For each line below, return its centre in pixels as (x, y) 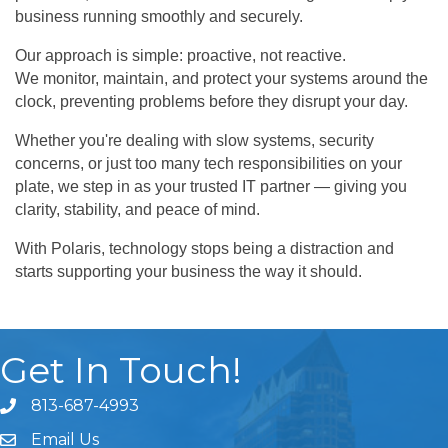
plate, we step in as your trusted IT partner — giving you (211, 186)
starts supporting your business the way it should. (188, 271)
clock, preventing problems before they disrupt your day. (211, 101)
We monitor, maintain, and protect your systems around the (221, 78)
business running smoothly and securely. (159, 16)
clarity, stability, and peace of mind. (137, 209)
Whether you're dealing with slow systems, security (194, 140)
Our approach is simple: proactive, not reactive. (180, 55)
